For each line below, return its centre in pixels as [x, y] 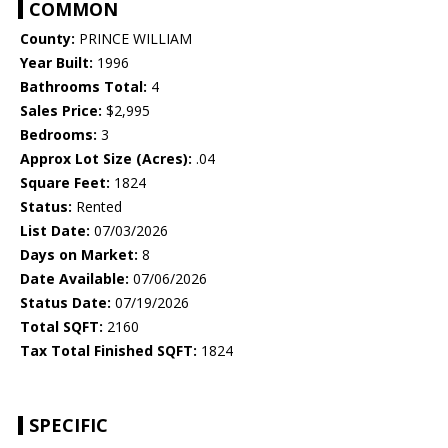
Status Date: [65, 303]
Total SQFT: [61, 327]
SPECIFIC [68, 425]
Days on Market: [79, 255]
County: [47, 39]
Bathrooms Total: [83, 87]
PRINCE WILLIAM [133, 39]
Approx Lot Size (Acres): [106, 159]
